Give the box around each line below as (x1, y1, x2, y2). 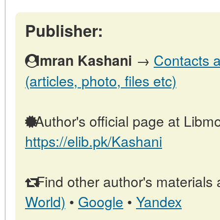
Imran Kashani (36, 50, 132, 71)
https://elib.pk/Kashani (25, 131, 162, 151)
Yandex (136, 191, 182, 212)
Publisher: (25, 19, 103, 42)
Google (78, 191, 123, 212)
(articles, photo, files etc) (25, 70, 176, 91)
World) (25, 191, 65, 212)
